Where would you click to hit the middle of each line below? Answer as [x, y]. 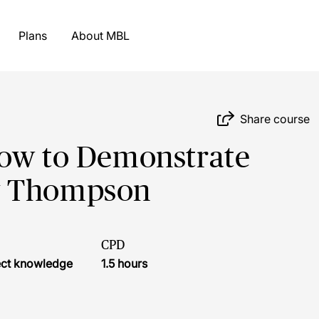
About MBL [117, 36]
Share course [275, 119]
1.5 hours [124, 263]
